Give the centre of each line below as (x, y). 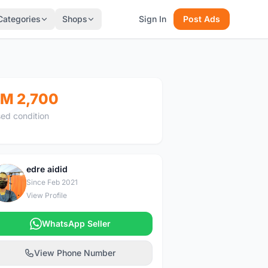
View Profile (46, 195)
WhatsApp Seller (76, 223)
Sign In (153, 19)
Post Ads (202, 19)
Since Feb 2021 (52, 182)
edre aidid (47, 169)
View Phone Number (75, 253)
